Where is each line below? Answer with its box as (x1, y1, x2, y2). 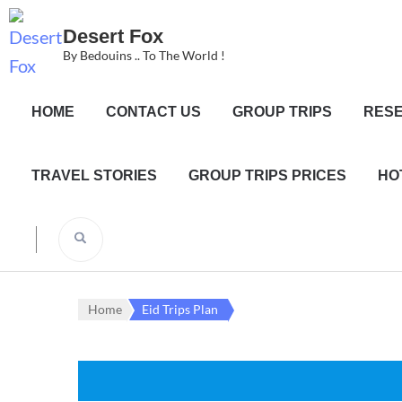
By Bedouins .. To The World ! (63, 48, 225, 63)
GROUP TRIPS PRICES (188, 168, 346, 183)
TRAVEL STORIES (31, 168, 157, 183)
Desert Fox (63, 25, 163, 48)
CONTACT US (106, 104, 201, 119)
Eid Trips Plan (142, 301, 218, 317)
